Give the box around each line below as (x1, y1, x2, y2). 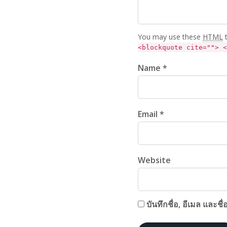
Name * (138, 62, 167, 74)
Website (138, 155, 171, 166)
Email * (138, 108, 164, 120)
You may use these (138, 32, 203, 42)
